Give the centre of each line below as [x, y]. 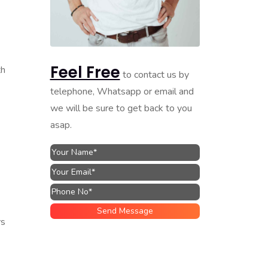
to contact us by [154, 74]
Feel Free [85, 72]
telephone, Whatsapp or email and [122, 91]
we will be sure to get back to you [121, 108]
